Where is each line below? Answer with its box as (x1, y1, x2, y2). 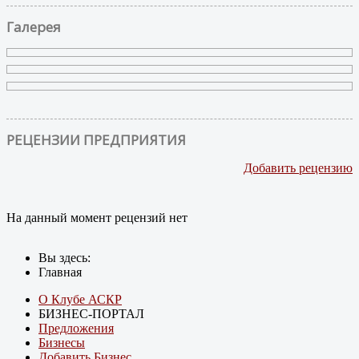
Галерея (6, 17, 61, 36)
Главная (38, 264, 82, 279)
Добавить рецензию (244, 160, 353, 175)
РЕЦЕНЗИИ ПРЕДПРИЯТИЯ (6, 130, 186, 149)
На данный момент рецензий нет (6, 210, 188, 224)
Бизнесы (38, 335, 85, 349)
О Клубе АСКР (38, 292, 122, 306)
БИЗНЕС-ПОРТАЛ (38, 306, 144, 321)
